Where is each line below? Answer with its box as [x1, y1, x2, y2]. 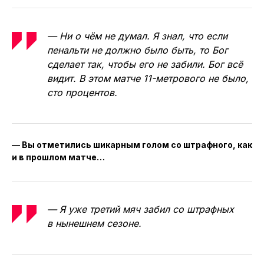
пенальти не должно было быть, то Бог [47, 44, 228, 56]
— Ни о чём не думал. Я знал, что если [47, 29, 227, 42]
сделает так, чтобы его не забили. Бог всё [47, 58, 243, 70]
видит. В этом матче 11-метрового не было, [47, 72, 249, 84]
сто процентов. [47, 86, 117, 98]
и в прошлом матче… [12, 151, 105, 162]
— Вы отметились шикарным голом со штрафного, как [12, 139, 252, 150]
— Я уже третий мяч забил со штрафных [47, 203, 234, 215]
